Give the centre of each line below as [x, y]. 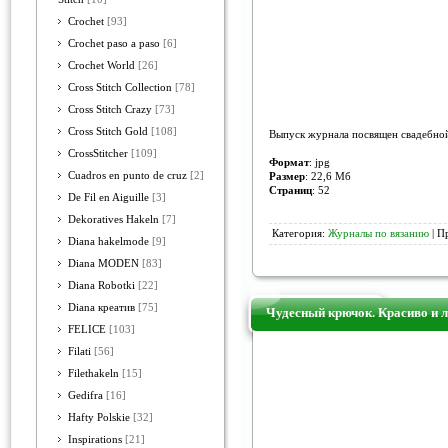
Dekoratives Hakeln [113, 219]
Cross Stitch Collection [120, 87]
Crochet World [101, 65]
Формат [289, 162]
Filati [79, 351]
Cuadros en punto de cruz [127, 175]
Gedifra [85, 395]
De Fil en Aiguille [108, 197]
